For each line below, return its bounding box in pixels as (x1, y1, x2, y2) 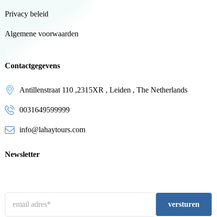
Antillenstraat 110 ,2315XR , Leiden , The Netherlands (19, 86, 187, 94)
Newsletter (5, 150, 40, 159)
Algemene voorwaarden (5, 30, 78, 38)
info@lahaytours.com (19, 125, 85, 134)
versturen (168, 200, 200, 209)
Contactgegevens (5, 62, 60, 70)
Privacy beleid (5, 10, 48, 18)
